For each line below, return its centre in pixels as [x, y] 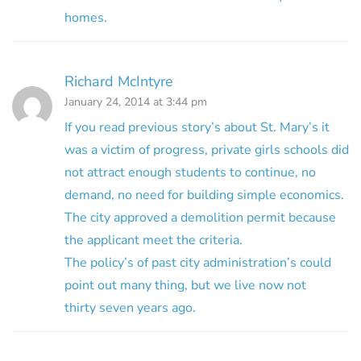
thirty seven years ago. [130, 307]
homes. [86, 17]
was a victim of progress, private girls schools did [207, 149]
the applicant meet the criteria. [154, 240]
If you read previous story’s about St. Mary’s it [197, 127]
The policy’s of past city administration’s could [198, 262]
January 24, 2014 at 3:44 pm [136, 102]
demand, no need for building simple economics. [204, 195]
